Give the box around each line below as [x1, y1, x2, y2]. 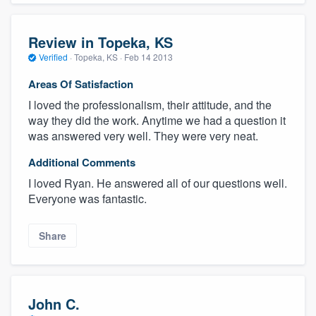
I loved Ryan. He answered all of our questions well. [28, 174, 287, 191]
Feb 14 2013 [124, 51, 173, 63]
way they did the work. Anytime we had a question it [28, 111, 286, 128]
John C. [28, 293, 80, 314]
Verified [37, 51, 70, 63]
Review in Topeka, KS [28, 32, 173, 53]
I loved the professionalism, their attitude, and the [28, 96, 272, 113]
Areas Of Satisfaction [28, 75, 133, 92]
